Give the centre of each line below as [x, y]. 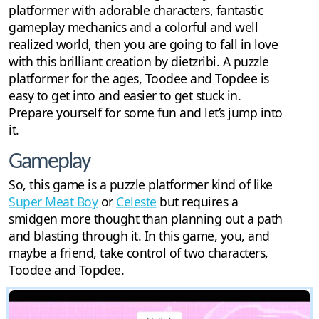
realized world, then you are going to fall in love [143, 45]
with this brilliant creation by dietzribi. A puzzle [139, 62]
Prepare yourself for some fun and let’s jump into [146, 113]
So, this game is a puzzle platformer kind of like [141, 185]
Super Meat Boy [53, 202]
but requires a [197, 202]
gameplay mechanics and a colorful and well [133, 27]
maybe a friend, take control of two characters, [138, 253]
